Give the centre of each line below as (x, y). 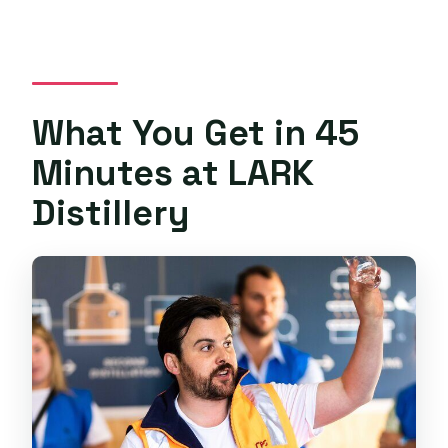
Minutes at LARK (173, 172)
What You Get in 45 (196, 132)
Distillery (111, 212)
